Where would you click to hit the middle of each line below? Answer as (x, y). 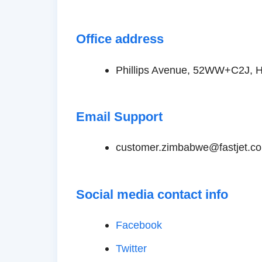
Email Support (119, 117)
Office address (120, 39)
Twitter (131, 249)
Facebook (139, 225)
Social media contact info (152, 194)
